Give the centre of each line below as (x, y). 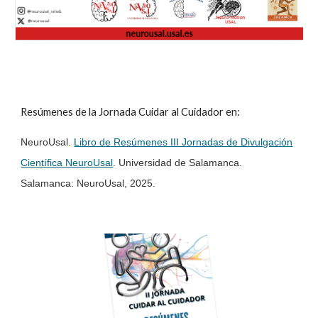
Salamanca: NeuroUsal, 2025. (88, 183)
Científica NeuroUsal (67, 163)
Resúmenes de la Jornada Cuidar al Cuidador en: (131, 112)
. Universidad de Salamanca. (178, 163)
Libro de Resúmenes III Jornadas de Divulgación (183, 142)
